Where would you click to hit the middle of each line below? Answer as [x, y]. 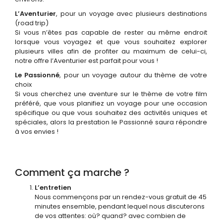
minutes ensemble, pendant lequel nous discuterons [120, 206]
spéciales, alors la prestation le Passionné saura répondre [111, 122]
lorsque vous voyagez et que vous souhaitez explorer [111, 42]
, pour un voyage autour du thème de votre [134, 75]
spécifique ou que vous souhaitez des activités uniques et [111, 113]
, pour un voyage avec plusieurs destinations [132, 14]
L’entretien [53, 188]
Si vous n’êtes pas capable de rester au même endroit [111, 32]
